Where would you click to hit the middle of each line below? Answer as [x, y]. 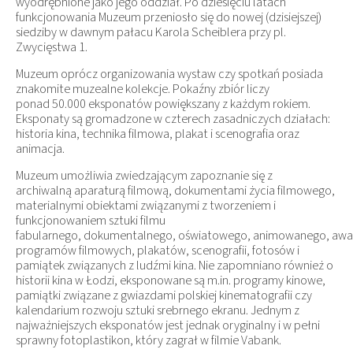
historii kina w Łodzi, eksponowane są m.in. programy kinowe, [171, 281]
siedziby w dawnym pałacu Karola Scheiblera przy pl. [151, 33]
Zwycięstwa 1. [52, 48]
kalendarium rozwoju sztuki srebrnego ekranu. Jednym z [158, 311]
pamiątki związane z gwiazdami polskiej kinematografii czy [164, 296]
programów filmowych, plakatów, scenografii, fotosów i [158, 251]
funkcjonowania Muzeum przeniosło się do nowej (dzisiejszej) [169, 18]
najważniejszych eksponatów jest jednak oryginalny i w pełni [168, 326]
